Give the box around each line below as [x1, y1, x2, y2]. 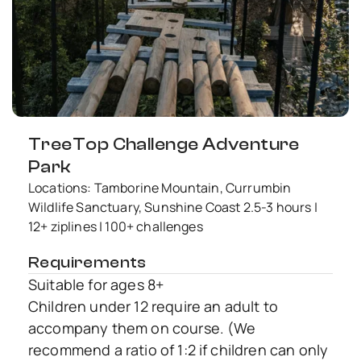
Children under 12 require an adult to [28, 296, 278, 316]
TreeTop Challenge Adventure [28, 133, 300, 155]
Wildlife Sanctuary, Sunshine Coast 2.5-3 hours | [28, 197, 317, 216]
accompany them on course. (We [28, 317, 256, 338]
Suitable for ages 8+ [28, 274, 164, 294]
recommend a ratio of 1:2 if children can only [28, 339, 329, 359]
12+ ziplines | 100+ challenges [28, 217, 203, 235]
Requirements [28, 252, 147, 272]
